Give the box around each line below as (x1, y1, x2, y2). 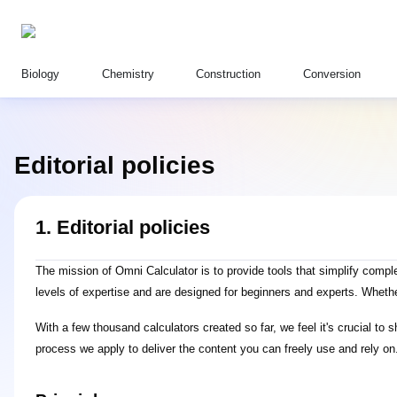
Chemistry (101, 67, 154, 81)
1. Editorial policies (35, 216, 210, 238)
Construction (196, 67, 261, 81)
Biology (21, 67, 59, 81)
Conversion (303, 67, 362, 81)
